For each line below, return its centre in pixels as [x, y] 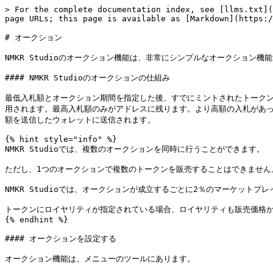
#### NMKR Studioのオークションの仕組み [87, 78]
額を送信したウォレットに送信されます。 [80, 120]
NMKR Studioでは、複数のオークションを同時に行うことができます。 [135, 149]
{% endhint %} [37, 220]
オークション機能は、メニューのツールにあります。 [100, 259]
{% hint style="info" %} [61, 139]
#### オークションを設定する [61, 239]
